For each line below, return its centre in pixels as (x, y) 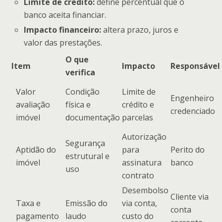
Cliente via (190, 196)
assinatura (142, 162)
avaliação (33, 104)
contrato (138, 175)
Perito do (188, 149)
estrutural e (87, 156)
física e (78, 104)
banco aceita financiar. (65, 15)
